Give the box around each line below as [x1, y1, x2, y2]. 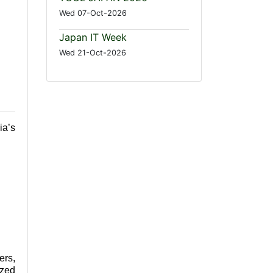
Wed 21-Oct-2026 [59, 48, 126, 58]
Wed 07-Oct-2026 [59, 9, 127, 18]
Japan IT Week [59, 31, 127, 44]
